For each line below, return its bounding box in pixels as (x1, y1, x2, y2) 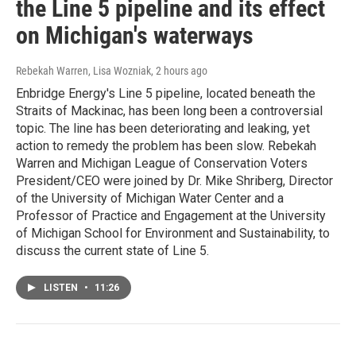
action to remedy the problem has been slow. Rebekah (16, 138, 316, 154)
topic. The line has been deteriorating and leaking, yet (16, 121, 310, 137)
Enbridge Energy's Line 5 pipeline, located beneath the (16, 86, 315, 102)
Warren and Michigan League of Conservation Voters (16, 156, 308, 172)
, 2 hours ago (151, 64, 207, 78)
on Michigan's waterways (16, 21, 253, 50)
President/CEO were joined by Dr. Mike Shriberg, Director (16, 173, 333, 189)
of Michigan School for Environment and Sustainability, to (16, 226, 330, 242)
